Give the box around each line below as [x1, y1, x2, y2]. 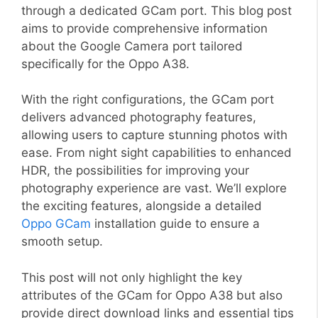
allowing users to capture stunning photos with [21, 128, 287, 142]
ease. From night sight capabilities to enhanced [21, 146, 292, 160]
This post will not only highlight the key [21, 270, 242, 285]
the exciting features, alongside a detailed [21, 199, 262, 213]
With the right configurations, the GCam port [21, 92, 274, 106]
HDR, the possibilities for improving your [21, 163, 249, 177]
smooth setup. [21, 234, 103, 248]
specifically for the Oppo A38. [21, 56, 190, 71]
